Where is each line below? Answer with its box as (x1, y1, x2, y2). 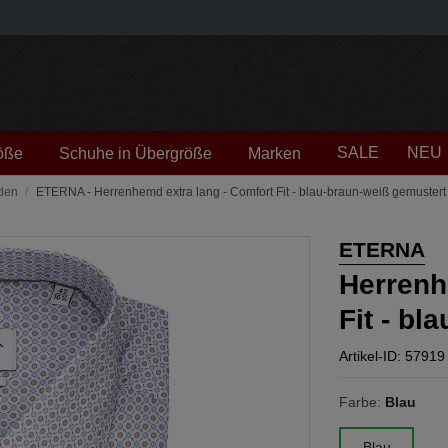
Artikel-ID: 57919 (339, 348, 445, 364)
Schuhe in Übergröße (59, 145, 212, 162)
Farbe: (339, 394, 381, 410)
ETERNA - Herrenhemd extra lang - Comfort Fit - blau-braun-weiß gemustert (36, 185, 446, 199)
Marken (248, 145, 301, 162)
